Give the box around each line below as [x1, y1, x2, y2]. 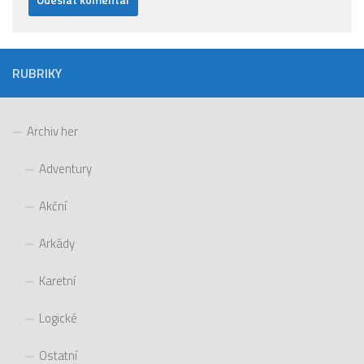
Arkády [39, 233, 75, 253]
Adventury [39, 158, 92, 178]
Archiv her [27, 121, 78, 141]
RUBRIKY [12, 63, 62, 83]
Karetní [39, 271, 76, 290]
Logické [39, 308, 77, 327]
